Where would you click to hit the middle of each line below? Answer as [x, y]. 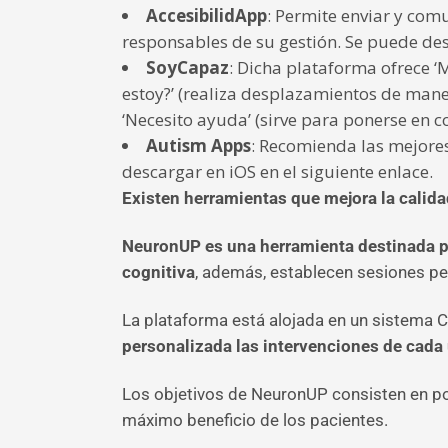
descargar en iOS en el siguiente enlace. [277, 171]
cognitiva [158, 272]
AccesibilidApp [206, 15]
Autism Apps [198, 145]
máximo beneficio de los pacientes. [255, 420]
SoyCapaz [187, 67]
